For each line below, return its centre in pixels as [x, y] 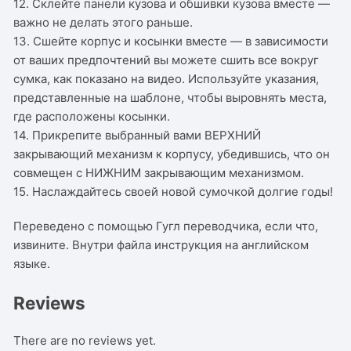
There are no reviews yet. [85, 341]
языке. [32, 263]
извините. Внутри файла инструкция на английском [161, 244]
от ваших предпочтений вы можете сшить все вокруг [166, 60]
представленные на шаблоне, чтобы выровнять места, [170, 97]
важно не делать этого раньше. [103, 22]
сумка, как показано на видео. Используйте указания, [166, 78]
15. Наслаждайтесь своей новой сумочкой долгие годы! [174, 191]
